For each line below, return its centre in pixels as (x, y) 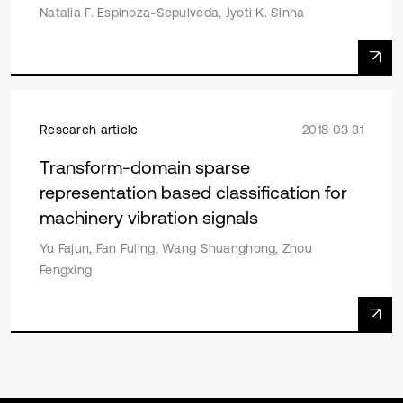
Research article (89, 130)
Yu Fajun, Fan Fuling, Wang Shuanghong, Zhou (176, 249)
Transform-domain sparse (145, 167)
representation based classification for (193, 193)
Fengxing (66, 270)
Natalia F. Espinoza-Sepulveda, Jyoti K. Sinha (172, 13)
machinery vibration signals (149, 218)
